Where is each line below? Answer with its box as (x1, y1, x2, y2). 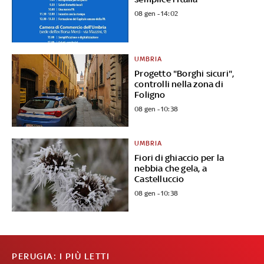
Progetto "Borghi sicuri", (134, 68, 235, 78)
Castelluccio (134, 174, 184, 184)
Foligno (134, 89, 166, 100)
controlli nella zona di (134, 78, 223, 89)
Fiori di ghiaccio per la (134, 153, 225, 163)
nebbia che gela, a (134, 163, 207, 174)
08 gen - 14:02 (134, 9, 179, 18)
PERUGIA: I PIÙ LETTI (12, 251, 110, 262)
